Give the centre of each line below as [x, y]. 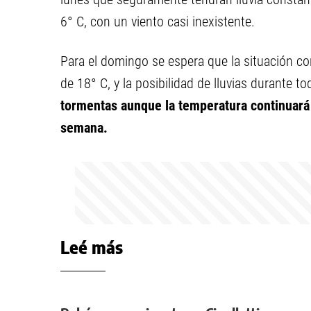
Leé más [92, 247]
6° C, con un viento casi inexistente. [158, 22]
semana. [84, 128]
